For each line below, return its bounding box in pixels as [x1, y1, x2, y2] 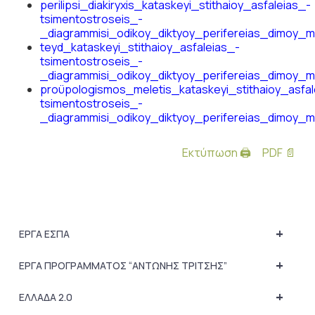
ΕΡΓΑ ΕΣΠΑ [18, 227, 70, 240]
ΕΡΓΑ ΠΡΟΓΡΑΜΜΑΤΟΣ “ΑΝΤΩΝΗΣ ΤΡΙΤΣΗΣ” [18, 259, 227, 272]
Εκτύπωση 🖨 [182, 145, 252, 160]
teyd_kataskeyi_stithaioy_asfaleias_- [39, 39, 240, 55]
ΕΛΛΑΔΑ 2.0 [18, 290, 72, 304]
